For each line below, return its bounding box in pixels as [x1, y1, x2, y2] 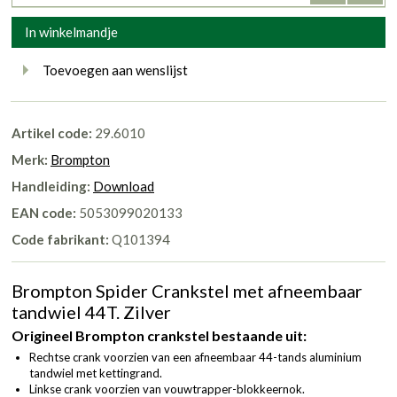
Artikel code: [12, 124, 92, 141]
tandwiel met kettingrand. [29, 365, 162, 380]
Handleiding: [12, 177, 90, 194]
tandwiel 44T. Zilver [12, 300, 171, 323]
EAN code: [12, 204, 76, 221]
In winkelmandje [25, 23, 118, 40]
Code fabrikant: [12, 230, 109, 247]
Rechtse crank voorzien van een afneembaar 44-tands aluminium [29, 349, 362, 364]
